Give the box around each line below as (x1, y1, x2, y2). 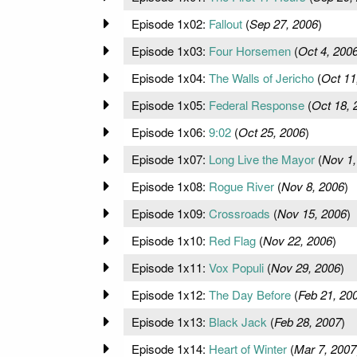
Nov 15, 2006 (277, 204, 347, 222)
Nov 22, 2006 (262, 231, 332, 249)
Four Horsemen (208, 41, 291, 59)
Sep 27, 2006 (249, 14, 318, 32)
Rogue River (208, 177, 274, 194)
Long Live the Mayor (208, 150, 315, 167)
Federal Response (208, 96, 304, 113)
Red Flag (208, 231, 256, 249)
